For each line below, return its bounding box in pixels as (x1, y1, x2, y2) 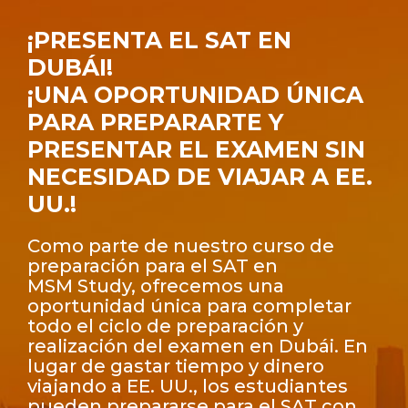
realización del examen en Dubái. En (27, 334, 368, 357)
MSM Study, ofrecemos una (27, 274, 284, 297)
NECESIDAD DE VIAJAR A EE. (27, 162, 372, 190)
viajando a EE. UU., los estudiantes (27, 374, 348, 397)
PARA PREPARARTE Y (27, 107, 283, 136)
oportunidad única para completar (27, 294, 352, 317)
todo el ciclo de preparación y (27, 314, 303, 337)
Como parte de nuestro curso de (27, 234, 334, 257)
